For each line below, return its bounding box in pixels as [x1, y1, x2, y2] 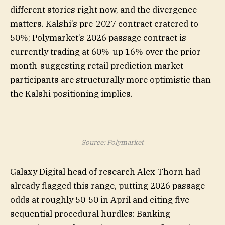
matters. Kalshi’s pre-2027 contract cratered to [10, 18, 198, 29]
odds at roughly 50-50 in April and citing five [10, 194, 189, 206]
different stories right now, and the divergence [10, 4, 197, 15]
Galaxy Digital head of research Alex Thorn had [10, 166, 200, 178]
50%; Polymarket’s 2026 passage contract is [10, 32, 186, 43]
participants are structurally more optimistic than [10, 74, 211, 85]
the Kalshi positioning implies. [10, 88, 133, 99]
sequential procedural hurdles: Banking [10, 208, 170, 220]
